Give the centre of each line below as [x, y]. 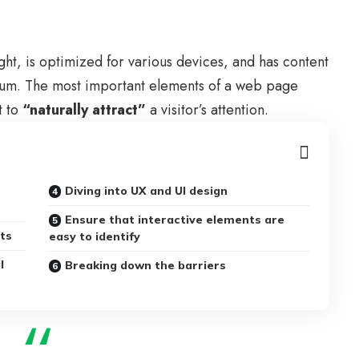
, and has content [276, 62]
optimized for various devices [131, 62]
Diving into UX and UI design [147, 191]
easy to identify [95, 237]
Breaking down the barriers [146, 266]
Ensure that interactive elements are [175, 220]
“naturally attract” [84, 110]
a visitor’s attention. [207, 110]
